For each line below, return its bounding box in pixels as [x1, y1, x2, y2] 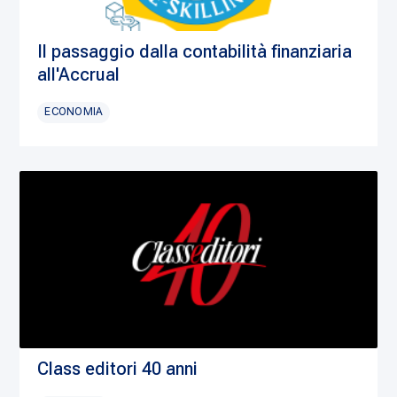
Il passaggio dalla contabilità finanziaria [37, 41, 353, 63]
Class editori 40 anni [37, 358, 198, 380]
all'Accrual [37, 64, 121, 86]
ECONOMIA [44, 105, 104, 119]
